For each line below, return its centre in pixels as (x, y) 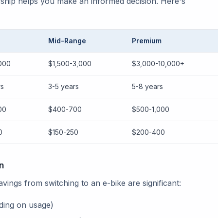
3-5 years (64, 86)
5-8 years (147, 86)
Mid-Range (67, 41)
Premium (147, 41)
